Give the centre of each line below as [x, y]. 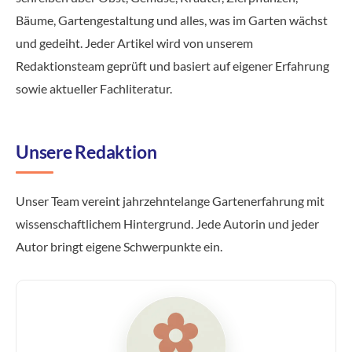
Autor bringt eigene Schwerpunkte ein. [119, 246]
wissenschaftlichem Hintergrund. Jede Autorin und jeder [167, 224]
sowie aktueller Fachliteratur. [94, 88]
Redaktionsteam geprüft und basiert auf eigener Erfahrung [172, 66]
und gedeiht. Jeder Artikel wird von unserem [134, 43]
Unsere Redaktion [86, 152]
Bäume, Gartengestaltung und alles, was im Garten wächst [172, 20]
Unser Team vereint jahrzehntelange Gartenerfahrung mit [170, 201]
